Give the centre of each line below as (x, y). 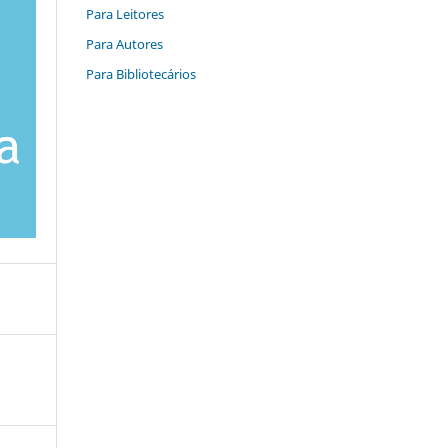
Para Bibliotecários (141, 74)
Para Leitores (125, 14)
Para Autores (124, 44)
